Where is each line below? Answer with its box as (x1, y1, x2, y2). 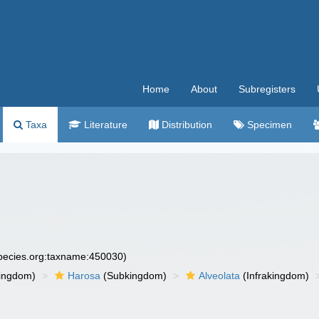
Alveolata (199, 270, 241, 281)
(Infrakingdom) (240, 270, 310, 281)
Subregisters (239, 83, 296, 95)
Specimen (244, 119, 292, 130)
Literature (81, 119, 127, 130)
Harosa (68, 270, 101, 281)
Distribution (159, 119, 212, 130)
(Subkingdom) (100, 270, 167, 281)
